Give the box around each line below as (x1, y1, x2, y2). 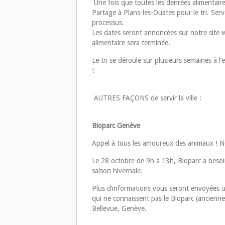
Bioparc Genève (92, 122, 140, 130)
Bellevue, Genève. (92, 204, 147, 213)
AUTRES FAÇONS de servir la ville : (92, 94, 203, 102)
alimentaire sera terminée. (92, 39, 172, 47)
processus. (92, 19, 124, 27)
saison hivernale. (92, 167, 145, 175)
